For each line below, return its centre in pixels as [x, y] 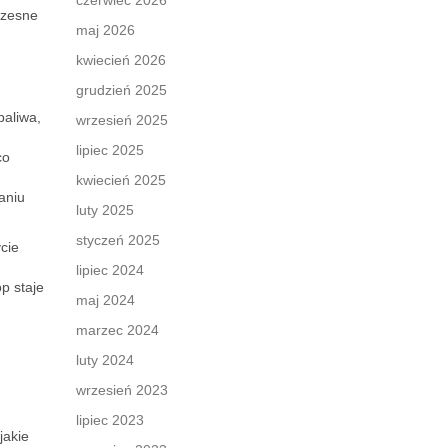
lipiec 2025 [110, 150]
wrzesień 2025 [122, 120]
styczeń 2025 [118, 240]
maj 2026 [105, 30]
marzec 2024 [117, 330]
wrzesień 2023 [122, 390]
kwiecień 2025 [121, 180]
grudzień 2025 [121, 90]
